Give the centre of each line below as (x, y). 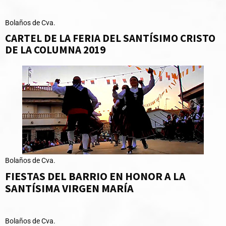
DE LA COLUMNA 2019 (55, 49)
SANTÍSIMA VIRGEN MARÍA (69, 188)
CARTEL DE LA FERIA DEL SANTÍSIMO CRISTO (110, 38)
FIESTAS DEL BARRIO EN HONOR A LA (95, 176)
